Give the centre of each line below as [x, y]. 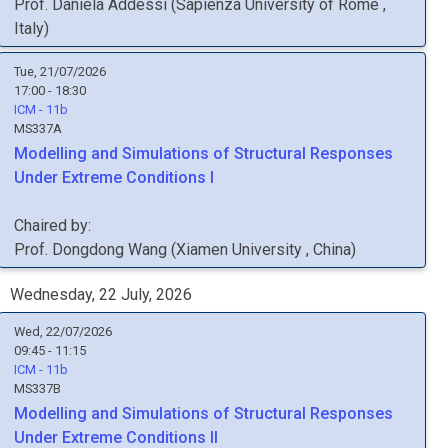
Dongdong [88, 249]
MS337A [38, 128]
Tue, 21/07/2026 [60, 71]
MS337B [37, 388]
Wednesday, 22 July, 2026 [101, 294]
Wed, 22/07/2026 [63, 331]
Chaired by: [52, 225]
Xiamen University [241, 249]
